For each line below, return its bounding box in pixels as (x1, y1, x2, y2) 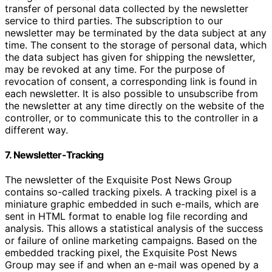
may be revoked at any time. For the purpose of (5, 63, 225, 75)
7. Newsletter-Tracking (5, 148, 104, 161)
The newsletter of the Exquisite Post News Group (5, 174, 232, 186)
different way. (5, 123, 68, 136)
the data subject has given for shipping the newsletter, (5, 50, 255, 63)
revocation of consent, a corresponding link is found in (5, 75, 257, 87)
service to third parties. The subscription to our (5, 14, 223, 27)
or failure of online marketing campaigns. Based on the (5, 234, 257, 247)
